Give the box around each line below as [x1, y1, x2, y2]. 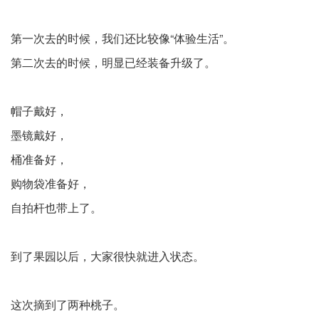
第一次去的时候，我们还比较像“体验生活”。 [11, 30, 234, 46]
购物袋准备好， [11, 175, 90, 192]
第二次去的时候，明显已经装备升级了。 [11, 54, 216, 70]
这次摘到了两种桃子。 [11, 296, 125, 313]
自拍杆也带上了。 [11, 199, 102, 216]
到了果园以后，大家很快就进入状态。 [11, 248, 204, 264]
